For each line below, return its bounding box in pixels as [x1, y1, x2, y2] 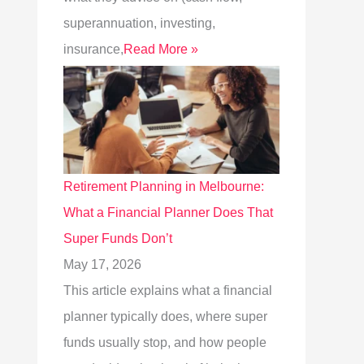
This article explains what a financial [63, 284, 272, 297]
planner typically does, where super [63, 310, 267, 323]
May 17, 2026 [63, 258, 141, 271]
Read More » [123, 42, 198, 56]
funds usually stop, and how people [63, 336, 266, 349]
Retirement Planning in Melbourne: [63, 180, 264, 193]
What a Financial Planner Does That [63, 206, 273, 219]
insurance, [63, 42, 123, 56]
